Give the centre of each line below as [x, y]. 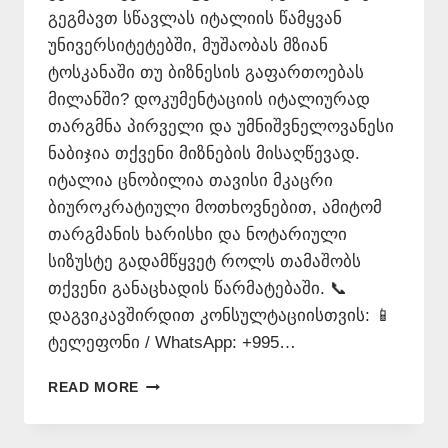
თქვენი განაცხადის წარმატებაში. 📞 [197, 288]
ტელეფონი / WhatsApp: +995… [172, 342]
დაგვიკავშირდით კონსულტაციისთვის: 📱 [220, 315]
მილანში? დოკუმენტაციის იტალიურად [209, 99]
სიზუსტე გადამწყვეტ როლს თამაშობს [204, 261]
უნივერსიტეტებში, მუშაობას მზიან [188, 45]
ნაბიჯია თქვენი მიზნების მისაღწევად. [204, 153]
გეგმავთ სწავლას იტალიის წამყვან [195, 18]
